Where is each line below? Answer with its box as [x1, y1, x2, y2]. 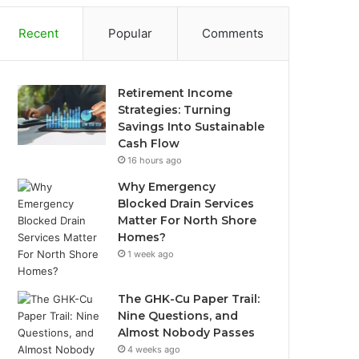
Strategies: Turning [118, 103, 232, 117]
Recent [18, 26, 58, 41]
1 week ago [127, 248, 175, 260]
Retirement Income [118, 86, 233, 100]
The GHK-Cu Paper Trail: [118, 292, 260, 306]
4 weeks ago [127, 344, 181, 355]
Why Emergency [118, 179, 216, 194]
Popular [108, 26, 152, 41]
